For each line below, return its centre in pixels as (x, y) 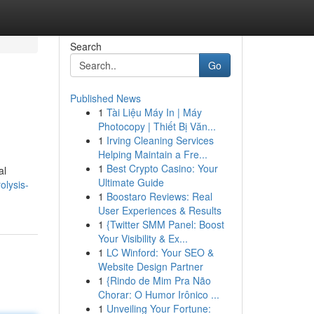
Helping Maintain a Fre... (152, 154)
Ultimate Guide (131, 182)
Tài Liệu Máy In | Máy (154, 112)
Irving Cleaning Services (160, 140)
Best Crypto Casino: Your (162, 168)
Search (86, 46)
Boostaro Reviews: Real (159, 196)
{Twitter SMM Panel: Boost (165, 224)
